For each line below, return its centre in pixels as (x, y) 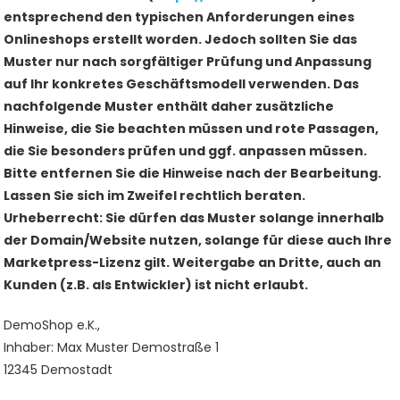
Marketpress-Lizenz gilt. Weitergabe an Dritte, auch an (193, 262)
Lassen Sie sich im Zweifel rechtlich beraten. (155, 196)
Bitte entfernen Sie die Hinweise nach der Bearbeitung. (193, 173)
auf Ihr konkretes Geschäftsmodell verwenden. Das (182, 84)
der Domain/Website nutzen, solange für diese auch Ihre (198, 240)
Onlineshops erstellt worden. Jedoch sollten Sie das (181, 39)
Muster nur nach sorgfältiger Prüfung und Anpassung (188, 62)
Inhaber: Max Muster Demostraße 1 (112, 347)
